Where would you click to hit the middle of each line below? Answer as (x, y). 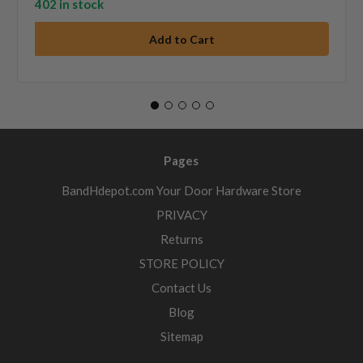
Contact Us (181, 288)
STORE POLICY (181, 264)
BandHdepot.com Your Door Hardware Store (181, 191)
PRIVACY (181, 215)
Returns (181, 239)
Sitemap (181, 337)
